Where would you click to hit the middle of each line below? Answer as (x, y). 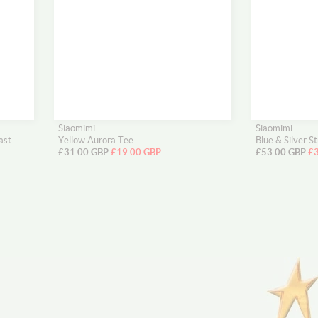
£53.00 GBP (281, 152)
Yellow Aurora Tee (96, 140)
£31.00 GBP (83, 152)
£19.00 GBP (136, 152)
